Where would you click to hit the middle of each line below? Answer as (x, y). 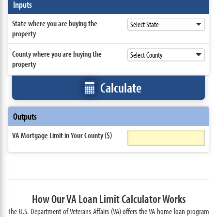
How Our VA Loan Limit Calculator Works (108, 199)
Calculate (121, 87)
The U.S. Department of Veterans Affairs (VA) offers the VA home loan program (108, 211)
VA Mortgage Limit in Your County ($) (62, 135)
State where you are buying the (54, 23)
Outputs (25, 116)
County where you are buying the (57, 54)
